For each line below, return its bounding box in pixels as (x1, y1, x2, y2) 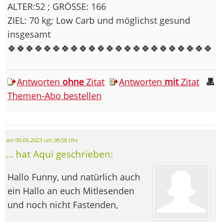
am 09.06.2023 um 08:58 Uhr (6, 136, 78, 144)
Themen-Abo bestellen (7, 89, 102, 102)
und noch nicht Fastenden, (7, 198, 118, 211)
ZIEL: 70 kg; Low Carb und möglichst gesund (7, 14, 190, 26)
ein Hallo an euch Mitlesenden (7, 184, 134, 197)
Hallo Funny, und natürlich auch (7, 170, 140, 183)
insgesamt (7, 28, 51, 40)
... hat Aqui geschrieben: (6, 147, 113, 160)
